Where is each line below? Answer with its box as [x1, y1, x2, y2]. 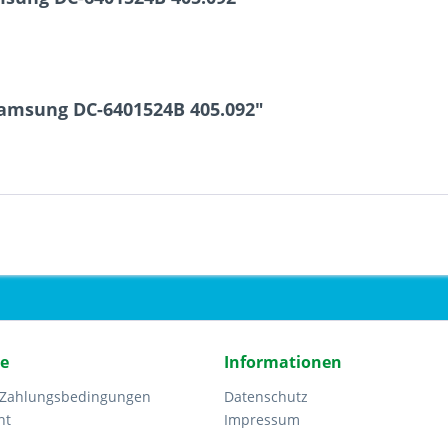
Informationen [224, 351, 342, 373]
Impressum [224, 410, 300, 429]
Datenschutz [224, 387, 308, 406]
